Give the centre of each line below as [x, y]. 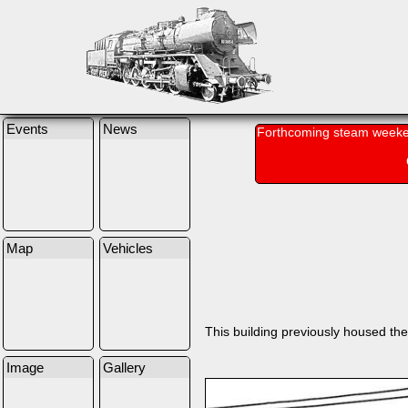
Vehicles [128, 248]
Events [27, 129]
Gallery [124, 367]
